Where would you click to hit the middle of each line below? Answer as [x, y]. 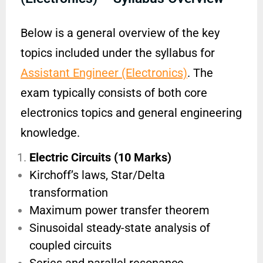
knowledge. [50, 133]
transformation [69, 193]
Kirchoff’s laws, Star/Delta [97, 175]
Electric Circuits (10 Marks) [100, 158]
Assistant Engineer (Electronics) [104, 73]
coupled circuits [70, 246]
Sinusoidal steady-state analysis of [120, 228]
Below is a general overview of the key [120, 33]
